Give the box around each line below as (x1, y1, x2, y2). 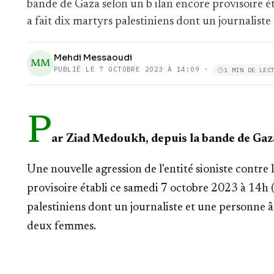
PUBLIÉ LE (54, 65, 100, 74)
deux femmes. (27, 221, 96, 232)
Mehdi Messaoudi (54, 52, 132, 63)
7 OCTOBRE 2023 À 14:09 (99, 65, 200, 74)
